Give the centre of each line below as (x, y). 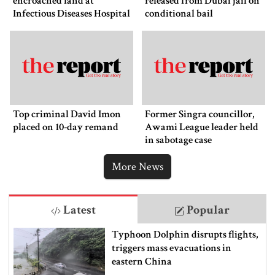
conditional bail (179, 14)
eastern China (141, 261)
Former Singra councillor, (200, 114)
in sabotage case (178, 140)
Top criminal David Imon (67, 114)
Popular (207, 210)
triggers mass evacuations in (171, 248)
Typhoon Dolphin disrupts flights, (185, 234)
